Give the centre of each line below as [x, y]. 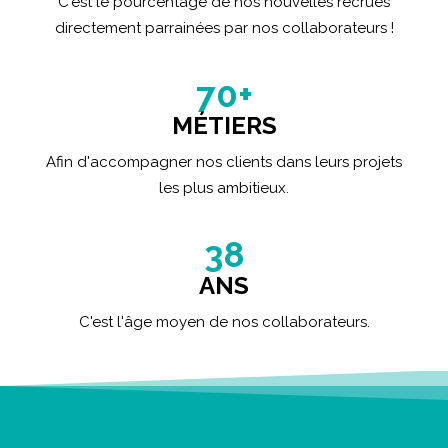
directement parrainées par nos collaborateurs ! [224, 28]
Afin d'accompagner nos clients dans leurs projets [224, 162]
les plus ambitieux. [224, 188]
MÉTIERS [224, 125]
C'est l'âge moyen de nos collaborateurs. [224, 322]
